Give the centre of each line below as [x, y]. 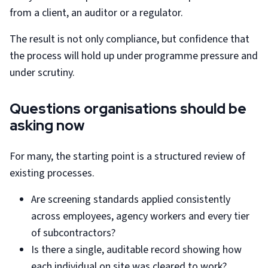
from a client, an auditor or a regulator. [96, 13]
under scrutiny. [42, 73]
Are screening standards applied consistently [131, 200]
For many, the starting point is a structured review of [127, 156]
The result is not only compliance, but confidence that [130, 39]
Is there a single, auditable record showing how [136, 250]
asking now [47, 125]
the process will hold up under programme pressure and [134, 56]
